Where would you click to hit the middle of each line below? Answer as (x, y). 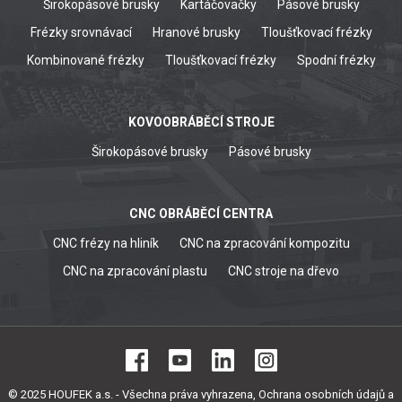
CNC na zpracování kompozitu (264, 243)
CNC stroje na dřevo (284, 271)
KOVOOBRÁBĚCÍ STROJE (201, 122)
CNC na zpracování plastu (135, 271)
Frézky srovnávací (81, 32)
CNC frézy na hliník (105, 243)
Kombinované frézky (85, 60)
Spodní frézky (336, 60)
